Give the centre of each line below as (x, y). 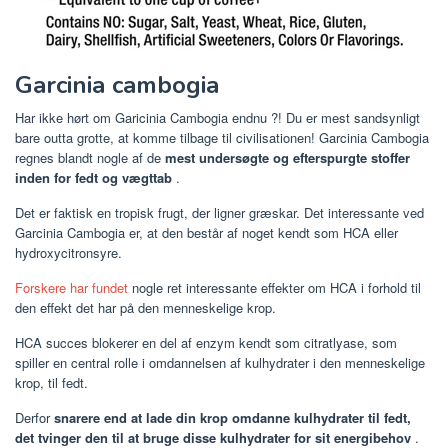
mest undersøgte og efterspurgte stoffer (287, 157)
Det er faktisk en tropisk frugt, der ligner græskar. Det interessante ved (219, 212)
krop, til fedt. (51, 382)
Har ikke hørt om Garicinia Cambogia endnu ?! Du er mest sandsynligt (217, 117)
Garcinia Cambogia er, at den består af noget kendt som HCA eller (206, 232)
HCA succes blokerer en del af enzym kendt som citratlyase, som (206, 342)
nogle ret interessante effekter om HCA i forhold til (274, 287)
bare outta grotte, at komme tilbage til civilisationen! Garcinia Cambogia (222, 137)
